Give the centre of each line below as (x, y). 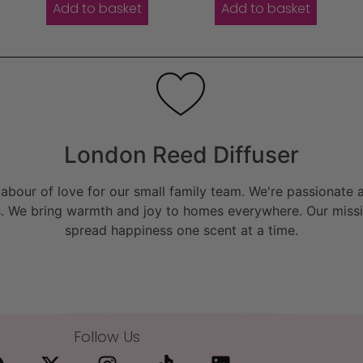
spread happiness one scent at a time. (181, 231)
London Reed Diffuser (181, 155)
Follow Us (107, 337)
